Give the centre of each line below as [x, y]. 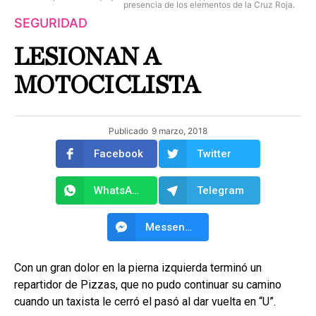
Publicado [128, 130]
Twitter [214, 153]
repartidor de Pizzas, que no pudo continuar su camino [148, 284]
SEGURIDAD [51, 23]
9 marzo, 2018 [180, 130]
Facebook [119, 153]
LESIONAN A [87, 57]
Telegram [220, 190]
